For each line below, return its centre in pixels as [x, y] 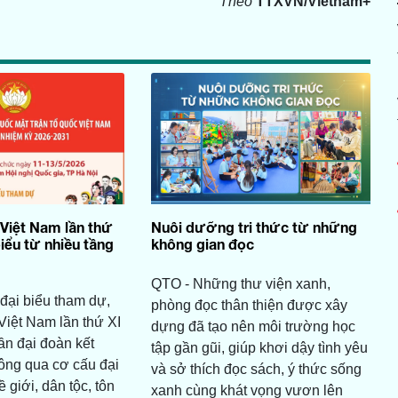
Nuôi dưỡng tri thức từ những [254, 227]
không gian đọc [202, 244]
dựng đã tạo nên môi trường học [253, 327]
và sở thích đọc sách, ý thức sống [256, 370]
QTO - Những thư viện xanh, [240, 284]
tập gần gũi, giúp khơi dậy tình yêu [259, 348]
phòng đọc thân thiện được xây [249, 306]
